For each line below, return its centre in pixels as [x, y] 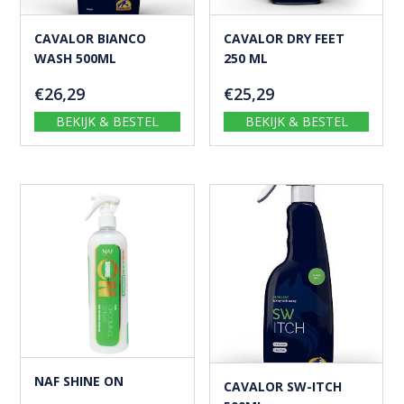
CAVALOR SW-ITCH [282, 386]
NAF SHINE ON [79, 381]
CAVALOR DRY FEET [284, 38]
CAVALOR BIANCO [91, 38]
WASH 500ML [76, 58]
